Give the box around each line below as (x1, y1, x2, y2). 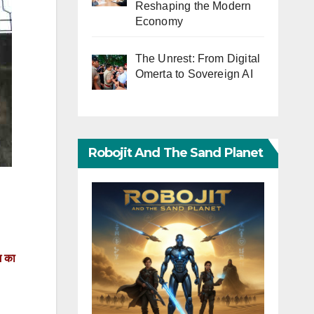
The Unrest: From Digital (135, 53, 261, 65)
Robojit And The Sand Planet (88, 145, 264, 161)
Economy (135, 15, 183, 28)
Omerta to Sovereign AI (135, 68, 253, 81)
